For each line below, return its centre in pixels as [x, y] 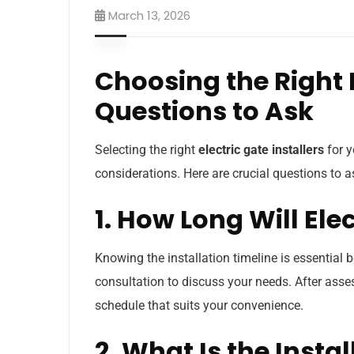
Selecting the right [147, 149]
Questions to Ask [204, 111]
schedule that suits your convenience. [199, 305]
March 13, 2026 [149, 15]
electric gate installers [261, 149]
